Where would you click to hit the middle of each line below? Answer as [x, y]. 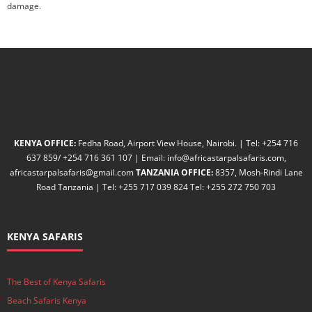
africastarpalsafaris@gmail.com [72, 172]
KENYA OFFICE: [46, 143]
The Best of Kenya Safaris [56, 282]
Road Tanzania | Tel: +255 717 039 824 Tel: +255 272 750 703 [156, 187]
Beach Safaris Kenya [47, 301]
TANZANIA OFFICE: [174, 172]
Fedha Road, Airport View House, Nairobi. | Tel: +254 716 [188, 143]
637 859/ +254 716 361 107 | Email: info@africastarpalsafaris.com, [156, 158]
